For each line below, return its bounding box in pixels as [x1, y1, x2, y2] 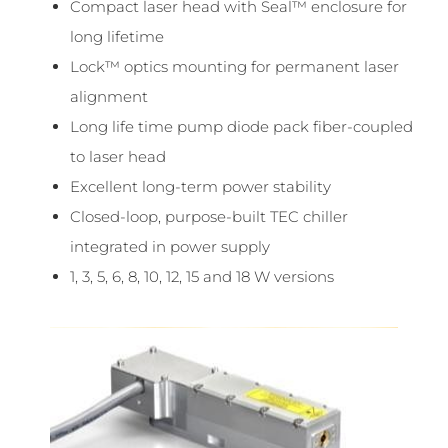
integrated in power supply [70, 237, 270, 256]
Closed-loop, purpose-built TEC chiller [70, 207, 348, 226]
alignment [70, 87, 148, 106]
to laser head [70, 147, 166, 166]
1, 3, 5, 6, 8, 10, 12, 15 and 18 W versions [70, 267, 334, 286]
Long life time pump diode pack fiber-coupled [70, 117, 413, 136]
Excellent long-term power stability [70, 177, 331, 196]
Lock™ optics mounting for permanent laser [70, 57, 399, 76]
